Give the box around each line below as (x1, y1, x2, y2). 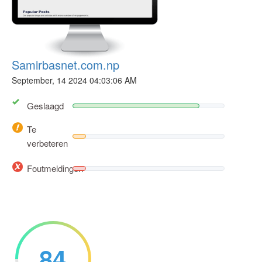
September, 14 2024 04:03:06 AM (12, 74, 137, 86)
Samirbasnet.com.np (12, 56, 119, 73)
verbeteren (27, 137, 68, 150)
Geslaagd (27, 99, 64, 112)
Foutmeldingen (27, 161, 83, 174)
